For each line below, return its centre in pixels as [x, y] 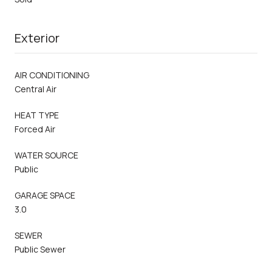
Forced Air [35, 129]
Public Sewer [40, 249]
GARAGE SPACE [45, 195]
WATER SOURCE [46, 155]
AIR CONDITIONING [52, 75]
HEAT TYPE [37, 115]
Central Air [36, 89]
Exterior [37, 38]
